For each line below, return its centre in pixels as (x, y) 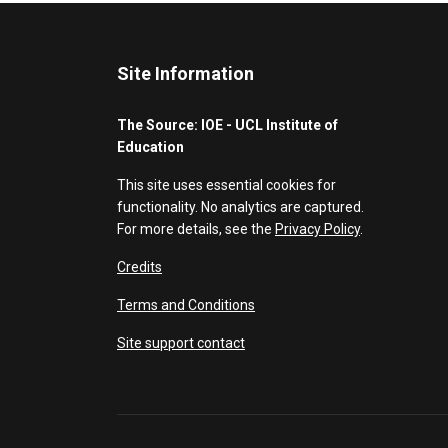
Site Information (185, 73)
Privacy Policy (317, 229)
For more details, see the (196, 229)
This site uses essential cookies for (226, 185)
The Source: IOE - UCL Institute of (227, 125)
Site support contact (181, 343)
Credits (139, 267)
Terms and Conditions (186, 305)
